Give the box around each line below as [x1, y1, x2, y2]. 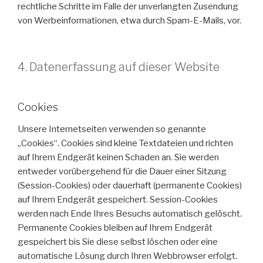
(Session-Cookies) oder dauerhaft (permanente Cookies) [18, 180, 242, 191]
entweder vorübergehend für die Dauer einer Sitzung [18, 166, 227, 177]
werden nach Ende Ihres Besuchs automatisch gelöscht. [18, 208, 242, 220]
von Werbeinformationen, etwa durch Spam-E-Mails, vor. [18, 15, 241, 26]
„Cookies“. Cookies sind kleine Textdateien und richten [18, 138, 233, 149]
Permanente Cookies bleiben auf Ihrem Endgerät [18, 222, 213, 234]
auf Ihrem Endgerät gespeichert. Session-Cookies [18, 194, 218, 205]
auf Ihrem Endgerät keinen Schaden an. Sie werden [18, 152, 219, 163]
